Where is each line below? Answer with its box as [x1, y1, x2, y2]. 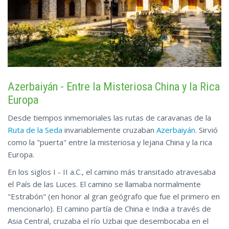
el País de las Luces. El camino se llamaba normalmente [8, 178, 201, 189]
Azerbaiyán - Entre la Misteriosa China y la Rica [8, 79, 220, 93]
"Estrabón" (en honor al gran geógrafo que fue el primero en [8, 191, 220, 201]
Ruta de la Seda [8, 124, 62, 135]
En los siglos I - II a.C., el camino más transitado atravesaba [8, 166, 216, 177]
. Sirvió [195, 124, 218, 135]
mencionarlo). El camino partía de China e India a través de [8, 203, 211, 214]
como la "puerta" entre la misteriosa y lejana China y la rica [8, 136, 212, 147]
